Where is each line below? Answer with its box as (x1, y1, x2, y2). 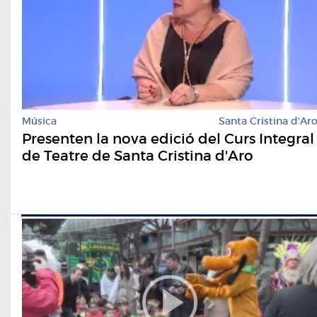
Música (22, 115, 57, 128)
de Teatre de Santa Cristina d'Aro (22, 147, 253, 165)
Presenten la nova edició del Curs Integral (22, 130, 314, 148)
